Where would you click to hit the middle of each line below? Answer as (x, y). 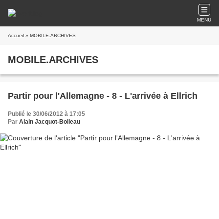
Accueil (16, 35)
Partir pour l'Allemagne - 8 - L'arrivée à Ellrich (103, 96)
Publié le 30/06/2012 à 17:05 (46, 114)
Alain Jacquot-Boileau (50, 122)
